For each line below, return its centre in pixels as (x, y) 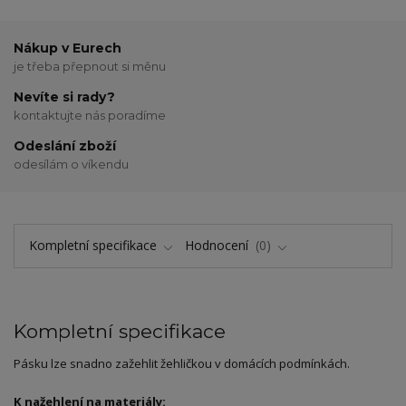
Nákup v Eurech (68, 48)
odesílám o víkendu (71, 164)
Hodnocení (218, 245)
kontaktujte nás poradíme (90, 115)
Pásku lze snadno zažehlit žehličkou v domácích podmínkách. (182, 363)
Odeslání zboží (65, 146)
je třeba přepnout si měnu (90, 66)
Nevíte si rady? (64, 97)
